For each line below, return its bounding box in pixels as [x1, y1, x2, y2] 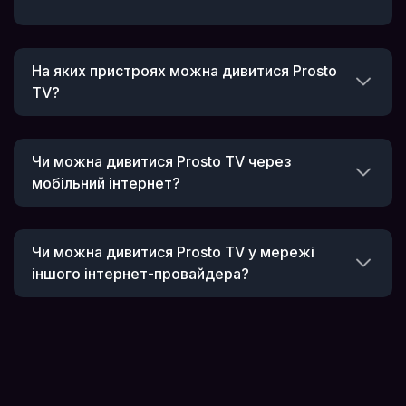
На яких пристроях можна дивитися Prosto [32, 62, 337, 81]
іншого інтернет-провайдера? [32, 265, 249, 284]
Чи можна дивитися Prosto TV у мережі [32, 243, 314, 262]
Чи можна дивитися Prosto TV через [32, 152, 291, 171]
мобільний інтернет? [32, 174, 180, 193]
